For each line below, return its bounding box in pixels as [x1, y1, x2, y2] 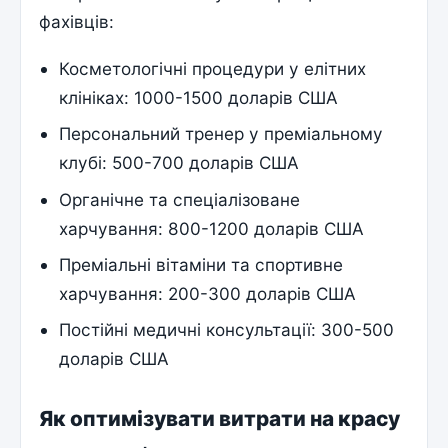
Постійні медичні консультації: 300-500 [59, 318, 395, 340]
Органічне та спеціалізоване [59, 188, 301, 210]
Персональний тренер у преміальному [59, 123, 384, 145]
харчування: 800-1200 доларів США [59, 217, 365, 239]
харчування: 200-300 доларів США [59, 282, 357, 304]
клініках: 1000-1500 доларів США [59, 87, 339, 109]
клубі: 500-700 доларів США [59, 152, 300, 174]
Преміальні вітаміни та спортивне [59, 253, 344, 275]
